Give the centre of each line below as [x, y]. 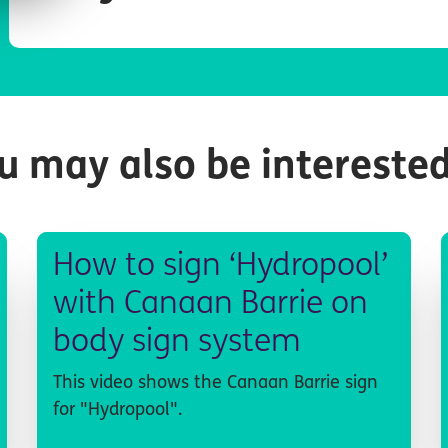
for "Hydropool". [118, 410]
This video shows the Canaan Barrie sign [216, 383]
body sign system [177, 342]
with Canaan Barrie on [211, 304]
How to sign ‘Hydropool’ [221, 266]
